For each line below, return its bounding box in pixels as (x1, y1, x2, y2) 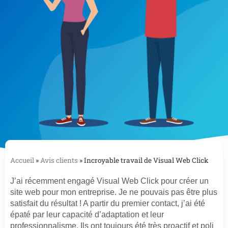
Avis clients (40, 156, 78, 165)
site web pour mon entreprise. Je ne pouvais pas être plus (10, 188, 217, 197)
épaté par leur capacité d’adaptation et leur (10, 210, 164, 219)
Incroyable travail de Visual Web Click (84, 156, 209, 165)
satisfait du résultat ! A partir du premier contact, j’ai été (10, 199, 205, 208)
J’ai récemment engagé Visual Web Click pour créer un (10, 177, 209, 186)
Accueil (10, 156, 34, 165)
